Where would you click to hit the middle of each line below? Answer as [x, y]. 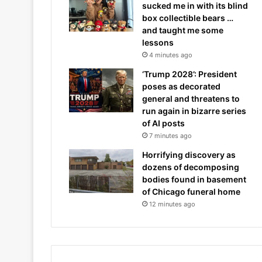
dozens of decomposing [191, 167]
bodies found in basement [194, 179]
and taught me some [183, 30]
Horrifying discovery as [189, 155]
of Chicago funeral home [191, 192]
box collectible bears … [188, 18]
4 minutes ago [171, 55]
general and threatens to [191, 99]
